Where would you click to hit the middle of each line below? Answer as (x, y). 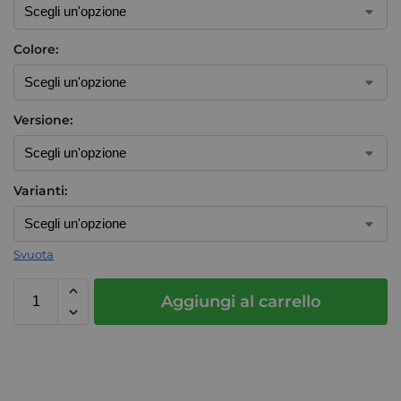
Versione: (43, 119)
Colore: (36, 49)
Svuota (34, 254)
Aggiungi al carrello (241, 301)
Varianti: (40, 190)
